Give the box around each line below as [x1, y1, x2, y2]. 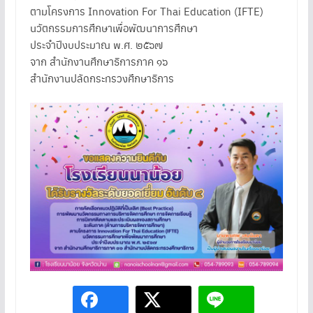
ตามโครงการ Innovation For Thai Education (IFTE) [29, 3, 263, 19]
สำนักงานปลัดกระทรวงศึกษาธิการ [29, 71, 174, 86]
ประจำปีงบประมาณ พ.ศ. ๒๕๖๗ [29, 37, 163, 52]
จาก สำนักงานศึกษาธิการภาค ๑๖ [29, 54, 168, 69]
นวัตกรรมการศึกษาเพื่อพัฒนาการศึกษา [29, 20, 198, 36]
